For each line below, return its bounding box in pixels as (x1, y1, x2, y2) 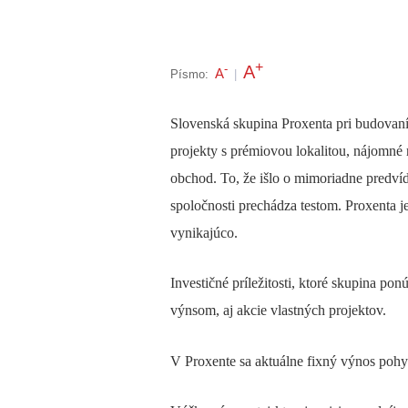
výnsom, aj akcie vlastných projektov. (170, 302, 386, 319)
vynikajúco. (170, 225, 238, 241)
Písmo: (170, 66, 209, 81)
